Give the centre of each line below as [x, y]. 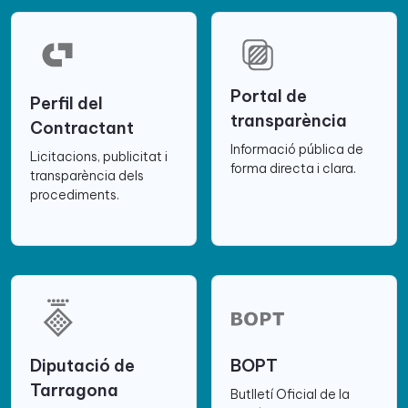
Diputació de [82, 366]
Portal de [269, 96]
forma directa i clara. [293, 168]
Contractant [82, 127]
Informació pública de [297, 149]
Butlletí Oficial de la [290, 395]
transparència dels [87, 175]
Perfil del [66, 103]
